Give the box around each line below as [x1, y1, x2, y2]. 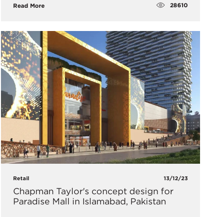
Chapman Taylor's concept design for [13, 186, 173, 197]
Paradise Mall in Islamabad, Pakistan [13, 196, 166, 207]
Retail [13, 175, 29, 182]
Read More [13, 1, 45, 9]
